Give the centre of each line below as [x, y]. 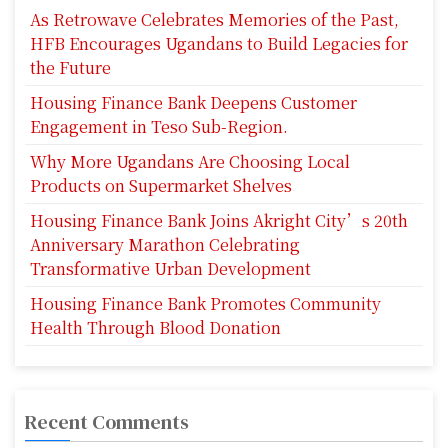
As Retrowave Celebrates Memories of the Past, [214, 19]
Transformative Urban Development [170, 268]
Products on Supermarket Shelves [161, 185]
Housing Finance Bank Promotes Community [205, 303]
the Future [70, 67]
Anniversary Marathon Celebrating [165, 244]
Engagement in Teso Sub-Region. [159, 126]
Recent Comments [107, 421]
